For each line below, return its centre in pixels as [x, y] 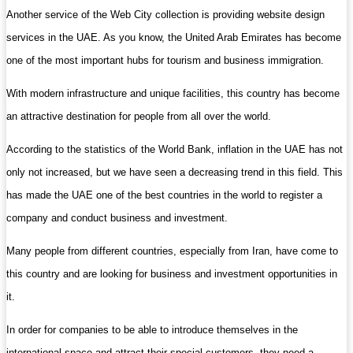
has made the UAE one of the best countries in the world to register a [164, 195]
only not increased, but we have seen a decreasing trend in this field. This [175, 172]
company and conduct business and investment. [117, 218]
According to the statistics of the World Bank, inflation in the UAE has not [175, 149]
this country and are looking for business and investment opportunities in [172, 274]
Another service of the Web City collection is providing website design [165, 15]
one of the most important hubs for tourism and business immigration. [165, 60]
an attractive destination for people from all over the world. [139, 116]
